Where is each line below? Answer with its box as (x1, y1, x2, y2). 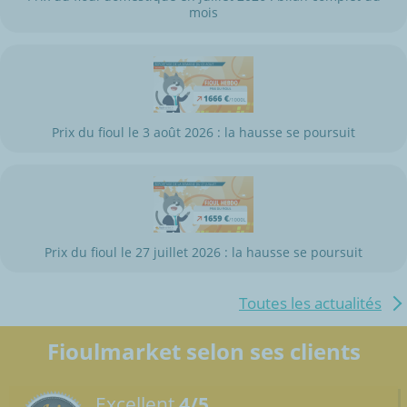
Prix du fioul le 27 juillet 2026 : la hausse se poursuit (45, 243, 362, 261)
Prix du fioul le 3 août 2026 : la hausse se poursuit (52, 123, 355, 141)
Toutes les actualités (239, 292, 382, 313)
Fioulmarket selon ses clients (46, 335, 361, 366)
